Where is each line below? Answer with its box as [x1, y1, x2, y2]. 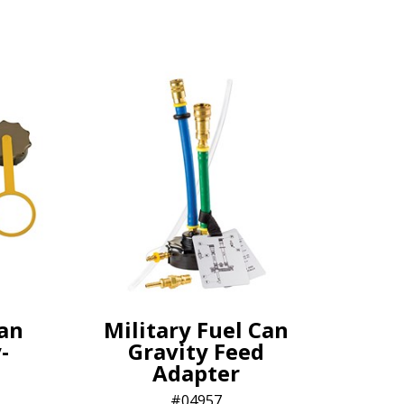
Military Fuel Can [104, 315, 289, 344]
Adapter [152, 358, 240, 388]
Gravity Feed [128, 336, 264, 366]
